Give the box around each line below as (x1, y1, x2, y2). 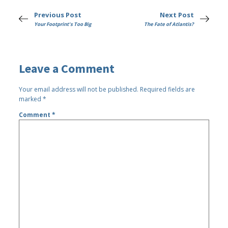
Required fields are (140, 84, 195, 94)
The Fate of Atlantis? (144, 21, 194, 28)
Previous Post (34, 10, 82, 20)
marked (19, 94, 43, 103)
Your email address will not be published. (19, 84, 139, 94)
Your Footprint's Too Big (34, 21, 92, 28)
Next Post (159, 10, 194, 20)
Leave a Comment (19, 60, 115, 76)
